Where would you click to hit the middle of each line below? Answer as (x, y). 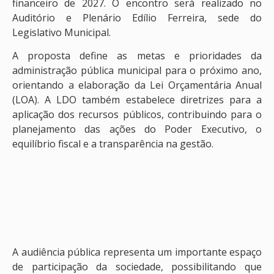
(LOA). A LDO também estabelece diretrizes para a (137, 100)
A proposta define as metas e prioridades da (137, 56)
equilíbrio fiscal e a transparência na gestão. (113, 144)
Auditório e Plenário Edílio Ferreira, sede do (137, 17)
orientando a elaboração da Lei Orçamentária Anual (137, 85)
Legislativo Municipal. (61, 32)
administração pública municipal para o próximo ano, (137, 71)
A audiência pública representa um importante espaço (137, 252)
